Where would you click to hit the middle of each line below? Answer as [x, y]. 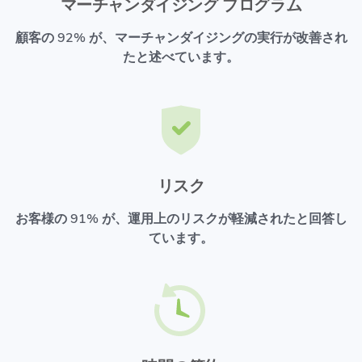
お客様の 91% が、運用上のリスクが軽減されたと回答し [181, 219]
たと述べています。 [181, 58]
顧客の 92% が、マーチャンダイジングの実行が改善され [181, 38]
